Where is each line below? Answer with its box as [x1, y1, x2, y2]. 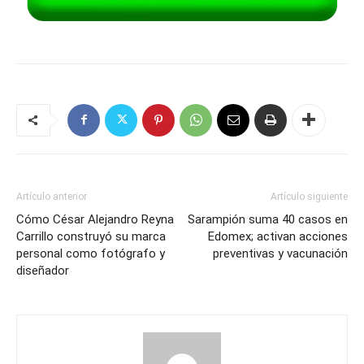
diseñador [16, 262, 69, 278]
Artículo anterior [16, 190, 87, 202]
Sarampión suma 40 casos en [188, 211, 348, 227]
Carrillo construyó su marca [16, 228, 166, 244]
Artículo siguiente [271, 190, 348, 202]
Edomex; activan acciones [208, 228, 348, 244]
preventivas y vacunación [213, 245, 348, 261]
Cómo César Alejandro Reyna [16, 211, 174, 227]
